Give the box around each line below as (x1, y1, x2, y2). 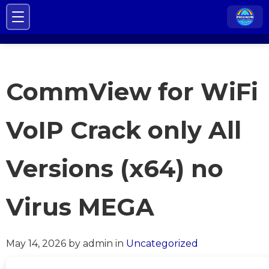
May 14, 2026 (6, 237, 66, 249)
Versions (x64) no (6, 153, 223, 183)
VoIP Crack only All (6, 115, 241, 145)
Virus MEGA (6, 192, 154, 222)
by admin (68, 237, 113, 249)
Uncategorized (126, 237, 198, 249)
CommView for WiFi (6, 76, 258, 106)
